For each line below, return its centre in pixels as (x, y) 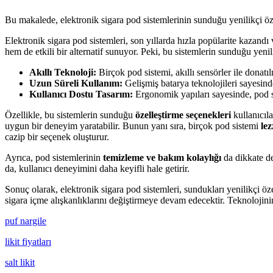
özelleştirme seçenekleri (183, 115)
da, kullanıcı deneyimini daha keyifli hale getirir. (97, 168)
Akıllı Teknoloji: (63, 72)
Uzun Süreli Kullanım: (76, 83)
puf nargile (26, 221)
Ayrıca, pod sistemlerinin (54, 158)
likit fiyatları (28, 242)
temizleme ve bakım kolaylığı (162, 158)
